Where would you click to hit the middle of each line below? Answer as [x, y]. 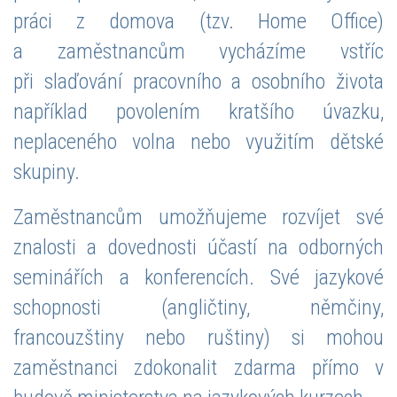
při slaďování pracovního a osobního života [198, 81]
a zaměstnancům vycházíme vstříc [198, 51]
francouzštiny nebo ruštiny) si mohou [198, 337]
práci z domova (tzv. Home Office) [198, 21]
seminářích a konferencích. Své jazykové [198, 277]
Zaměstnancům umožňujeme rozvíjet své [198, 217]
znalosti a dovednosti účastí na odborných [198, 247]
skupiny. [47, 171]
